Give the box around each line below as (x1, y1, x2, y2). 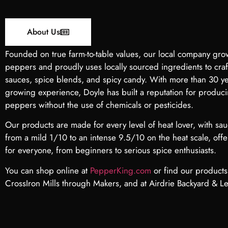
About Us (27, 26, 60, 38)
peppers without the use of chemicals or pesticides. (5, 98, 193, 111)
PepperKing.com (90, 164, 151, 177)
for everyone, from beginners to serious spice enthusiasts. (5, 144, 216, 157)
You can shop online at (5, 164, 90, 177)
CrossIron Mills (5, 177, 60, 189)
